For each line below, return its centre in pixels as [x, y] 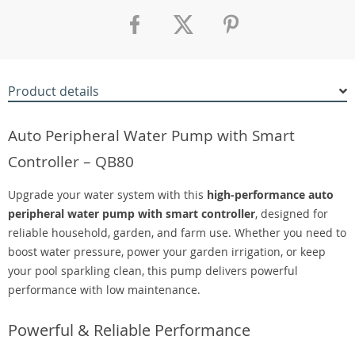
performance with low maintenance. [104, 290]
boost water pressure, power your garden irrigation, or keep [167, 252]
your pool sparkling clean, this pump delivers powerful [153, 271]
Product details [53, 91]
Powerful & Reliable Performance [129, 330]
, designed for [292, 214]
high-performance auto [270, 195]
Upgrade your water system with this [107, 195]
